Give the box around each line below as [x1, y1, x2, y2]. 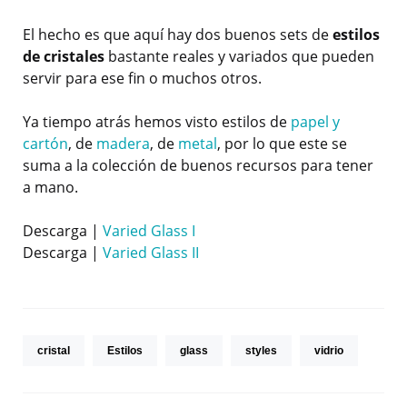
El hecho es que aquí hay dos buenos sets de [23, 25, 333, 45]
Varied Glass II [103, 243, 199, 263]
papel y [291, 112, 340, 133]
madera [96, 134, 150, 154]
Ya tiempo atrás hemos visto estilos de [23, 112, 291, 133]
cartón [23, 134, 68, 154]
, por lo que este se [217, 134, 347, 154]
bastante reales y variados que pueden [104, 46, 374, 67]
